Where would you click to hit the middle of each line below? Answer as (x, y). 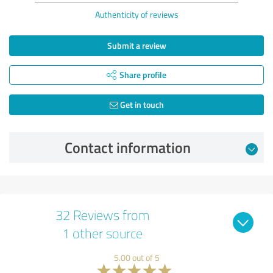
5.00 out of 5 (136, 257)
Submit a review (136, 45)
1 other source (102, 233)
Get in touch (141, 104)
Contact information (127, 147)
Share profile (143, 74)
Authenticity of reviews (136, 14)
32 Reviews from (102, 214)
